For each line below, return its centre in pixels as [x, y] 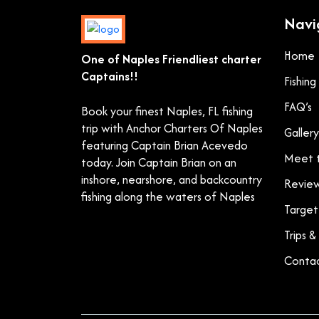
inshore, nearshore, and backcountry [172, 179]
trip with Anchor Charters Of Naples [172, 128]
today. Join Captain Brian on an [159, 162]
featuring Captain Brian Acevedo [164, 145]
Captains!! [110, 76]
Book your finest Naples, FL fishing [167, 111]
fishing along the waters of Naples [168, 197]
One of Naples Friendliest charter [171, 59]
